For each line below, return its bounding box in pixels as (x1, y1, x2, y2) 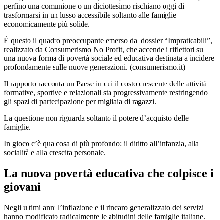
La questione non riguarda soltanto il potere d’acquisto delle (4, 114, 189, 122)
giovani (4, 180, 41, 193)
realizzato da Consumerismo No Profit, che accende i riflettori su (4, 45, 203, 54)
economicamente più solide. (4, 20, 90, 28)
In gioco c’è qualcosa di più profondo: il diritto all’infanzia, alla (4, 139, 199, 148)
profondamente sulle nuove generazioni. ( (4, 63, 132, 71)
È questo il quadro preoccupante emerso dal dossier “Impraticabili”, (4, 36, 212, 45)
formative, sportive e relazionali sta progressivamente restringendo (4, 88, 208, 97)
